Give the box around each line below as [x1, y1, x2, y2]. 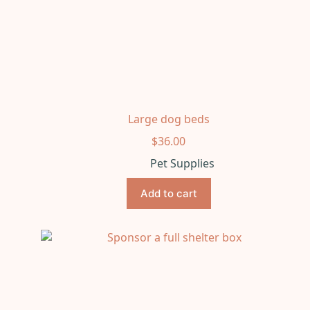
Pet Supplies [150, 155, 215, 171]
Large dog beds [127, 111, 210, 127]
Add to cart [140, 186, 197, 200]
